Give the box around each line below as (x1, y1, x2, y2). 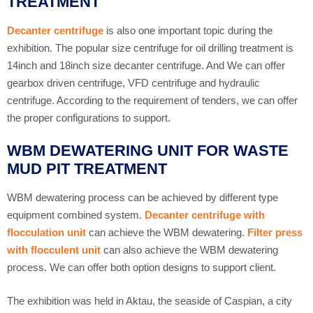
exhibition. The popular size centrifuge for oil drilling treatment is (7, 41, 293, 54)
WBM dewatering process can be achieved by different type (7, 191, 278, 204)
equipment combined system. (7, 209, 145, 221)
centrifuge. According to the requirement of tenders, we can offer (7, 94, 298, 106)
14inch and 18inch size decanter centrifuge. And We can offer (7, 59, 285, 71)
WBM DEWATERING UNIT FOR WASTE (7, 142, 289, 160)
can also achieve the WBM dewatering (101, 244, 278, 256)
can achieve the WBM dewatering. (86, 226, 247, 239)
